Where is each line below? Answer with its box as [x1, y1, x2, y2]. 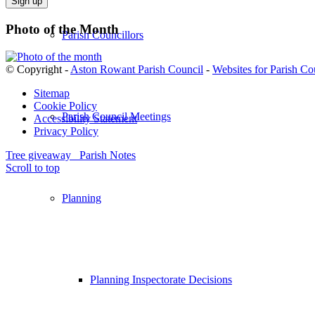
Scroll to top [6, 161, 60, 174]
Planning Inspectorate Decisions [90, 273, 232, 285]
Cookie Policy [34, 99, 97, 112]
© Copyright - [6, 63, 70, 75]
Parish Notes [79, 148, 136, 161]
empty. [6, 7, 36, 20]
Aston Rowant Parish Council [70, 63, 203, 75]
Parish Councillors [62, 28, 143, 41]
